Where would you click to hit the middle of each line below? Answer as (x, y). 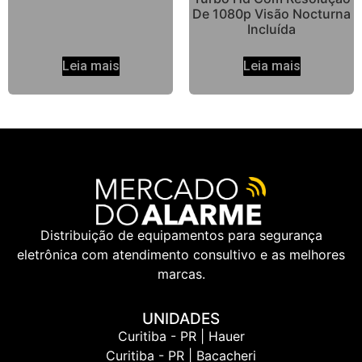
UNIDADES (181, 319)
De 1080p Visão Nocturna (271, 14)
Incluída (271, 29)
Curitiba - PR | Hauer (181, 337)
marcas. (181, 274)
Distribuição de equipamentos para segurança (181, 235)
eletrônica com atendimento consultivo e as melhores (181, 254)
